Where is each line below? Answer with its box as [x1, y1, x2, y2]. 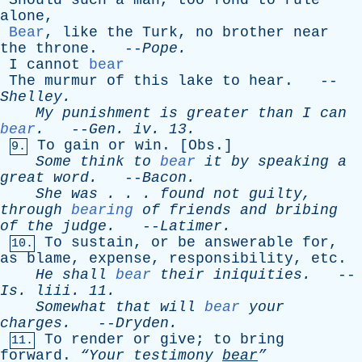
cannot [27, 57, 80, 73]
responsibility [169, 250, 293, 267]
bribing [276, 202, 338, 218]
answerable [204, 234, 293, 250]
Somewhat [36, 299, 107, 315]
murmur [44, 73, 98, 89]
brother [222, 24, 284, 40]
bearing [71, 202, 133, 218]
